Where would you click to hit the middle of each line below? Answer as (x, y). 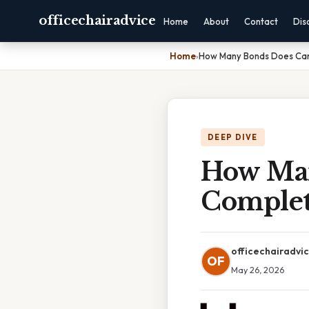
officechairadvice (97, 21)
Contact (261, 21)
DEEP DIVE (233, 137)
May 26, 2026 (258, 270)
